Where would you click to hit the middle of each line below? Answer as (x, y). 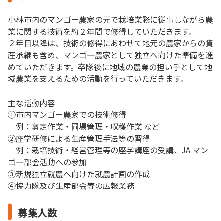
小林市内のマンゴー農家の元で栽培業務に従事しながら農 (110, 19)
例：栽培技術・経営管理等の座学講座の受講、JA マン (108, 150)
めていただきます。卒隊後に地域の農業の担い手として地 (110, 66)
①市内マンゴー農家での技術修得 (67, 114)
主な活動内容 (32, 102)
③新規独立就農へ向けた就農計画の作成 (79, 173)
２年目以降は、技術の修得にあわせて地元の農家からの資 (110, 43)
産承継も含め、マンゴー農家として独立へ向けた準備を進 (110, 55)
